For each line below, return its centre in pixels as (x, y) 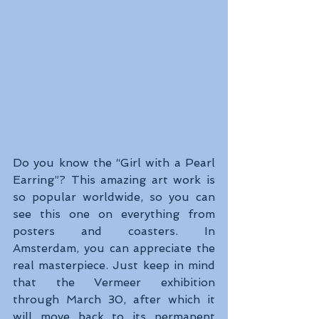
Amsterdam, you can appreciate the (114, 249)
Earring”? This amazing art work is (114, 180)
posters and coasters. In (114, 231)
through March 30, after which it (114, 300)
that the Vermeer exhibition (114, 283)
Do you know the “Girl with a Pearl (114, 163)
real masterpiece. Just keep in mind (114, 266)
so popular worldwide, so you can (114, 197)
